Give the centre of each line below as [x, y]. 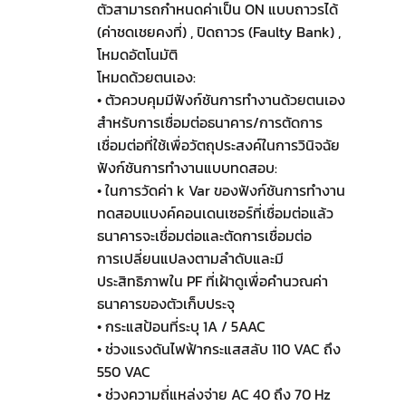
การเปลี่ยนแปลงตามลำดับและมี [190, 259]
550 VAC [123, 372]
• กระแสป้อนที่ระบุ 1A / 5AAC [181, 327]
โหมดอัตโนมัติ [137, 55]
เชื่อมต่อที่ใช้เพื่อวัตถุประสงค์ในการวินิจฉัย [218, 145]
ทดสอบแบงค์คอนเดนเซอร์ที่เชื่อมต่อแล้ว [215, 213]
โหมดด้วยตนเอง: [146, 77]
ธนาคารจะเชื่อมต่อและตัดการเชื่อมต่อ [204, 236]
